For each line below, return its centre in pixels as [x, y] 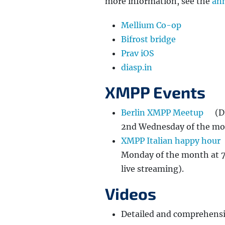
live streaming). [152, 169]
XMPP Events [155, 92]
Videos [131, 194]
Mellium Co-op [151, 25]
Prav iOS [138, 53]
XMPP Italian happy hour [171, 141]
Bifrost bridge [148, 39]
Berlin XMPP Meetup [162, 113]
